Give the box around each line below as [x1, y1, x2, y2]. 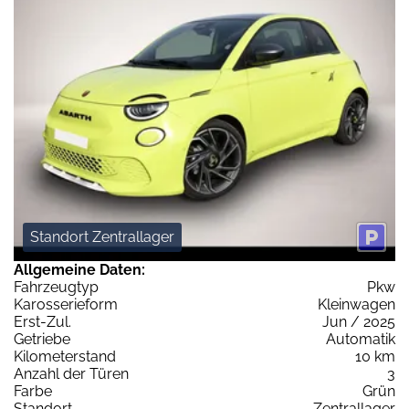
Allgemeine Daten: [14, 260, 145, 278]
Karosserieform [14, 295, 118, 313]
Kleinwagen [318, 295, 395, 313]
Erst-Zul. [14, 312, 71, 330]
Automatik [326, 330, 395, 348]
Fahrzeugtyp [14, 278, 99, 296]
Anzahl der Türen [14, 364, 129, 383]
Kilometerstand [14, 347, 116, 365]
